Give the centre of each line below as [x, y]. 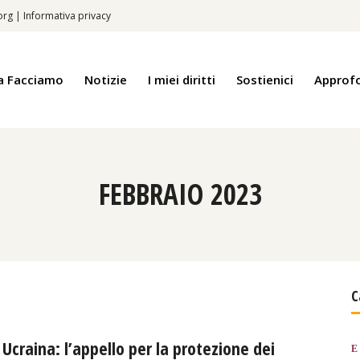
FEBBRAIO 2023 [180, 194]
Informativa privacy [67, 16]
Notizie [106, 79]
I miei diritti [182, 79]
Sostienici [265, 79]
